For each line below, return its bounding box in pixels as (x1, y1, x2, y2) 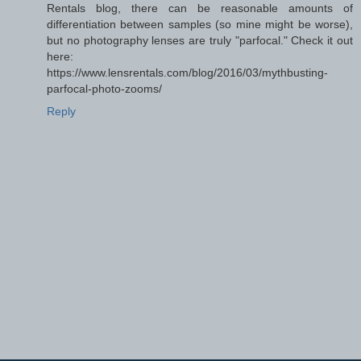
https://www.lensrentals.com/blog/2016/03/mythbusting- (47, 66, 328, 80)
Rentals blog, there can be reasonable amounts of (47, 2, 353, 15)
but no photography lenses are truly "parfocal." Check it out (47, 34, 353, 48)
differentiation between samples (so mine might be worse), (47, 18, 353, 31)
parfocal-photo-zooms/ (47, 82, 162, 96)
